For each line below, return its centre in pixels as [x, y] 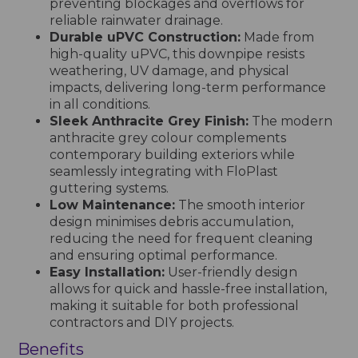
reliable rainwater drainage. [137, 20]
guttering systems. [109, 188]
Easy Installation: [107, 272]
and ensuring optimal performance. [164, 255]
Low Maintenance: [113, 205]
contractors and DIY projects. [142, 322]
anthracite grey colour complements [168, 137]
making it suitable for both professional [175, 305]
